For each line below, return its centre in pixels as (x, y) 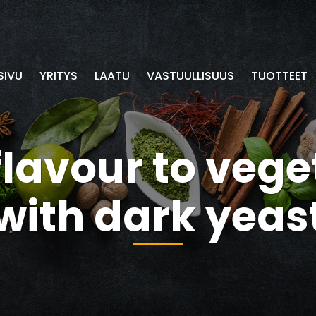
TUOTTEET (279, 76)
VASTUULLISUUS (190, 76)
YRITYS (59, 76)
